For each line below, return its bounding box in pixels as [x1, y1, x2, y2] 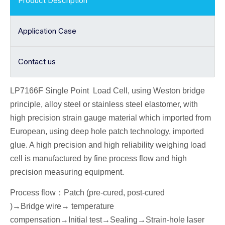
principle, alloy [10, 100, 64, 109]
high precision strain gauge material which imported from [10, 114, 211, 123]
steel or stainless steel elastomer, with [64, 100, 198, 109]
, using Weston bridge [128, 86, 205, 95]
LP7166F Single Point [10, 86, 93, 95]
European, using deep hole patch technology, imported [10, 127, 204, 136]
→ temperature [61, 202, 114, 211]
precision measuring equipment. [10, 168, 124, 177]
